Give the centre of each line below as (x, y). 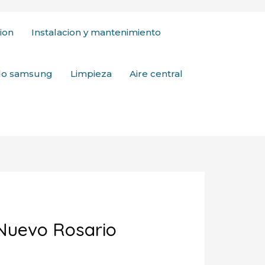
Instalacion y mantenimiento (96, 32)
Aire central (156, 74)
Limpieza (91, 74)
